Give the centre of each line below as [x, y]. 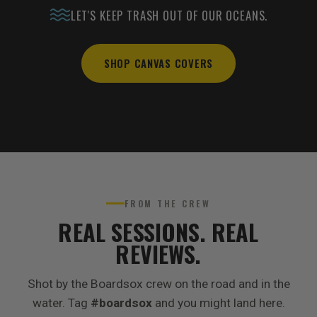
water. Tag [61, 302]
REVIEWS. [158, 253]
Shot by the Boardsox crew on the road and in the [158, 283]
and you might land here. [218, 302]
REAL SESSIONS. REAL [158, 231]
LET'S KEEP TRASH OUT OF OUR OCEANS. [169, 15]
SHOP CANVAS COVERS [158, 63]
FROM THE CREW [168, 203]
